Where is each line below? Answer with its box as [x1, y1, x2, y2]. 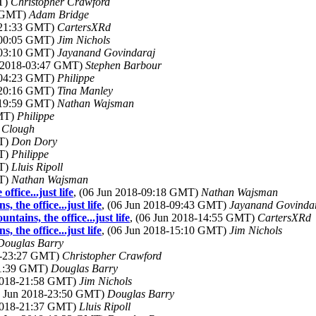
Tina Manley [57, 85, 113, 97]
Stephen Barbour [85, 59, 162, 71]
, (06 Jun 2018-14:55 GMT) [130, 212, 257, 224]
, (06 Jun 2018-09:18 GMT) [73, 186, 201, 198]
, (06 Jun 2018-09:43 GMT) [102, 199, 229, 211]
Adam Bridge [29, 8, 89, 20]
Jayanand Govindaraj [57, 47, 155, 59]
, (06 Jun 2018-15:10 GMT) [102, 224, 229, 236]
